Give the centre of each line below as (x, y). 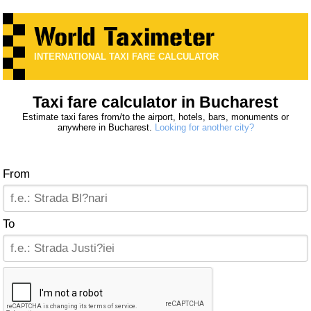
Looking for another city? (204, 128)
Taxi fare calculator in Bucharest (155, 102)
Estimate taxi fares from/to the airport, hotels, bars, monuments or (155, 117)
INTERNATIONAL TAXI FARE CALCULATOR (127, 57)
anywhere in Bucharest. (106, 128)
